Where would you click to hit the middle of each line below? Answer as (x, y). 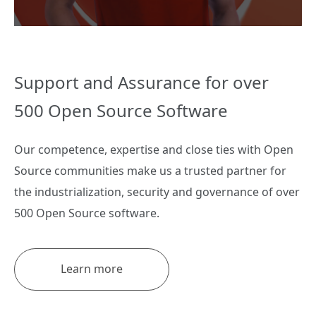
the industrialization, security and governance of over (157, 192)
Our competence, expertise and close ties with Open (154, 149)
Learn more (92, 268)
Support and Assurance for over (141, 82)
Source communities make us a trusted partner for (150, 170)
